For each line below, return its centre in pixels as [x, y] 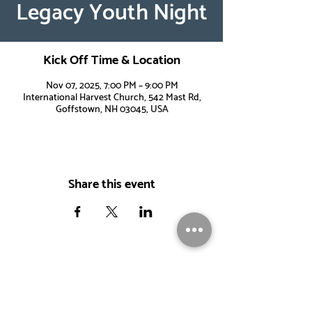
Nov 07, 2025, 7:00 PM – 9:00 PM [112, 86]
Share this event [112, 185]
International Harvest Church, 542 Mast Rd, [112, 98]
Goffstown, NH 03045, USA [112, 110]
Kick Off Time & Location [112, 61]
